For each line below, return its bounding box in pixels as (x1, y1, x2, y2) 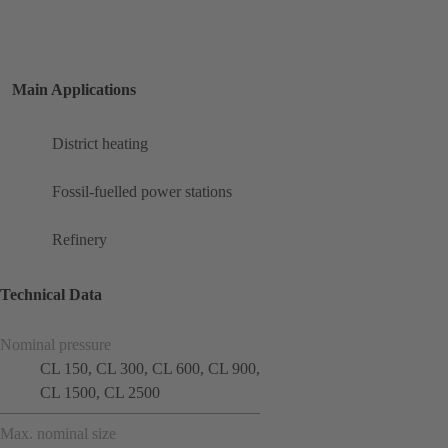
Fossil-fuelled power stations (52, 183, 232, 201)
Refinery (52, 231, 107, 249)
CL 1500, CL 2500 (40, 383, 160, 401)
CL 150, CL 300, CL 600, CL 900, (40, 359, 260, 377)
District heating (52, 135, 148, 153)
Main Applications (12, 81, 136, 99)
